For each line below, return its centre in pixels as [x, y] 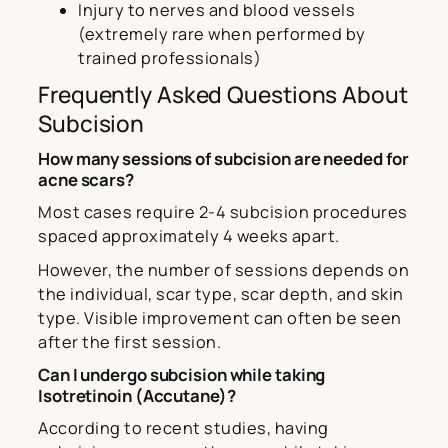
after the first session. [129, 342]
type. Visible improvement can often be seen [220, 318]
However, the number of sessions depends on [223, 270]
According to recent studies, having [183, 428]
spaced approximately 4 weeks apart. [189, 236]
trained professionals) [169, 58]
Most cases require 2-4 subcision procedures [223, 212]
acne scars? [86, 180]
